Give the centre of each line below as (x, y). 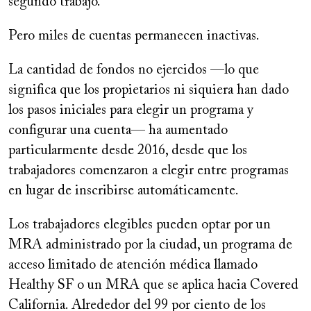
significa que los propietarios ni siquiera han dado (149, 91)
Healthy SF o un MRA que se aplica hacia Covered (153, 286)
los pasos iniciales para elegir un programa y (131, 111)
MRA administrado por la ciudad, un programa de (150, 245)
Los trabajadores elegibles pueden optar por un (140, 225)
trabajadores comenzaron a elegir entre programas (149, 171)
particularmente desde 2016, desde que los (128, 151)
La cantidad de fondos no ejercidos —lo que (134, 70)
